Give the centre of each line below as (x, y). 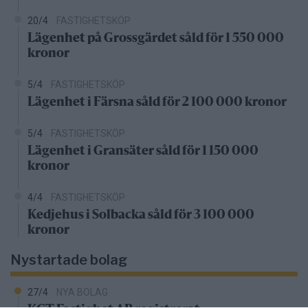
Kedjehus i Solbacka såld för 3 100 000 (141, 215)
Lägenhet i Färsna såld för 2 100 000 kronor (157, 102)
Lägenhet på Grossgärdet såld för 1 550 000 (156, 38)
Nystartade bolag (69, 260)
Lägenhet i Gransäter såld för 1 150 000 (143, 151)
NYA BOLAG (82, 292)
